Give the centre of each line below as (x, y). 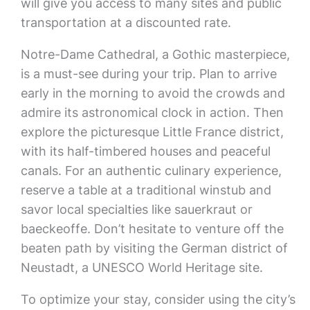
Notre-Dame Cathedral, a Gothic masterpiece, (155, 54)
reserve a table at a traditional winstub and (146, 190)
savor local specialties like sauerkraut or (136, 209)
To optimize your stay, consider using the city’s (158, 299)
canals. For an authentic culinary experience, (151, 171)
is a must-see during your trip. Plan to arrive (148, 74)
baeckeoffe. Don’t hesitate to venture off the (152, 229)
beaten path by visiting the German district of (154, 248)
